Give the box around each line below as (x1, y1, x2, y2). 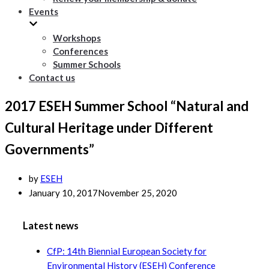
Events (29, 6, 58, 17)
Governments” (5, 141, 94, 157)
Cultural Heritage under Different (5, 119, 213, 136)
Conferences (53, 46, 108, 56)
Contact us (29, 72, 75, 83)
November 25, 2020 (98, 187, 177, 199)
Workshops (53, 32, 101, 43)
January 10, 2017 (29, 187, 98, 199)
